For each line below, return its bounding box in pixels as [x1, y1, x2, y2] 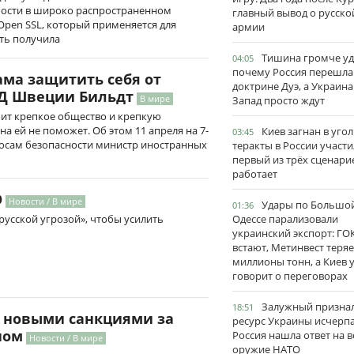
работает [232, 167, 277, 181]
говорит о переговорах [232, 269, 348, 283]
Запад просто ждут [232, 93, 325, 107]
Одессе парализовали [232, 212, 338, 226]
